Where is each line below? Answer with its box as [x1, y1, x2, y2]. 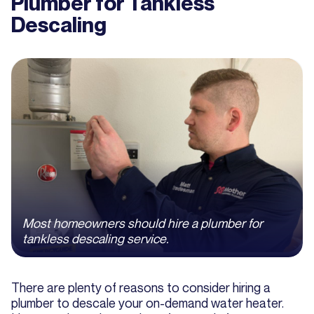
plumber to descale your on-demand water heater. [11, 295, 284, 311]
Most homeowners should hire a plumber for [22, 215, 263, 231]
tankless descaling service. [22, 231, 169, 247]
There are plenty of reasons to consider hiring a [11, 280, 271, 296]
